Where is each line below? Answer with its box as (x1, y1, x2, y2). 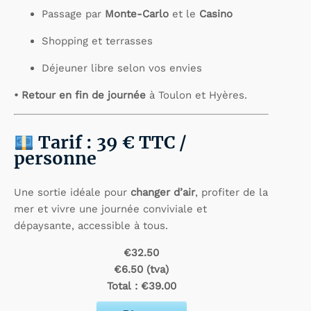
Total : (106, 280, 141, 292)
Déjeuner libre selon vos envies (42, 61, 202, 74)
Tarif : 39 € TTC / (37, 131, 187, 153)
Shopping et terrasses (42, 34, 153, 47)
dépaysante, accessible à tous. (14, 219, 168, 232)
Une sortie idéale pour (14, 186, 131, 199)
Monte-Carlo (105, 7, 169, 20)
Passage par (42, 7, 105, 20)
